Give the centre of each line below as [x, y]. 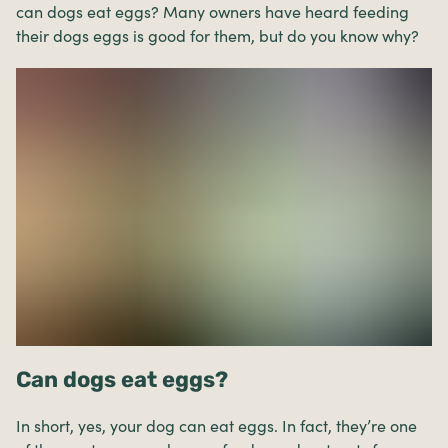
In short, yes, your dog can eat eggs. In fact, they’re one [216, 425]
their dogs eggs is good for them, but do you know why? [217, 36]
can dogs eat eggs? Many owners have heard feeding [212, 12]
